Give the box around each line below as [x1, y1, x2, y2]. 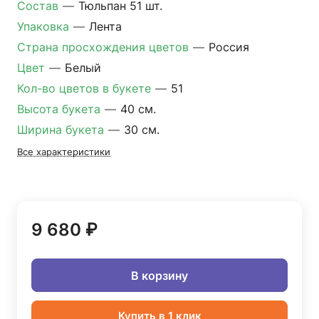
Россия [209, 40, 249, 54]
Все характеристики [17, 146, 110, 157]
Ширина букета [17, 122, 108, 137]
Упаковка [17, 19, 73, 33]
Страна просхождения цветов [17, 40, 192, 54]
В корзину [131, 268, 188, 283]
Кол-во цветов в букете [17, 81, 155, 95]
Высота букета [17, 102, 104, 116]
